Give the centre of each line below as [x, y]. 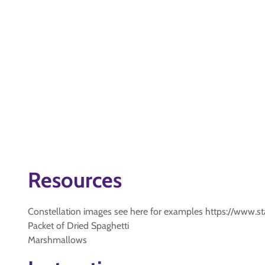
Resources [75, 180]
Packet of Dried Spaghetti [78, 226]
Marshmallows [57, 240]
